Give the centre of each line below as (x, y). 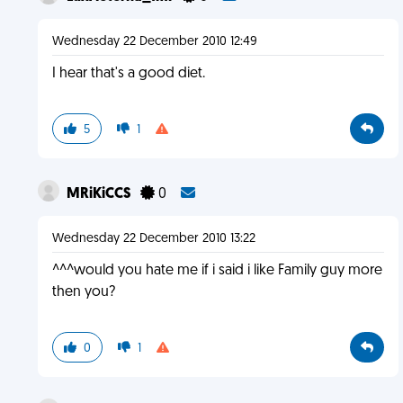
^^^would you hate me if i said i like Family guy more (217, 271)
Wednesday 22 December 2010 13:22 (153, 239)
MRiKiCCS (99, 194)
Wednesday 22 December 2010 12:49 (154, 42)
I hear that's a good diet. (128, 74)
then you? (83, 292)
